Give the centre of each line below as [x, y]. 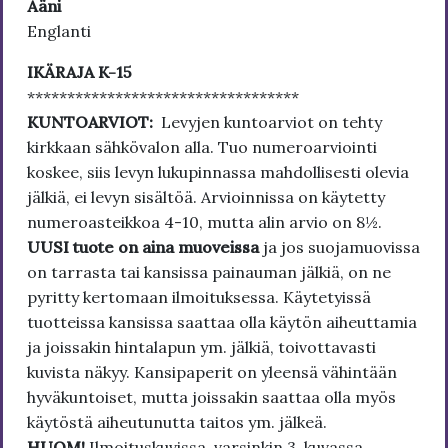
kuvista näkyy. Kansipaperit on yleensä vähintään [212, 372]
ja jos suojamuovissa [341, 247]
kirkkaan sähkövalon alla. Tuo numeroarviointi [202, 147]
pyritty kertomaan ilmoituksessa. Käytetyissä [199, 297]
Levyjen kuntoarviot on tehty [269, 122]
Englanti [59, 31]
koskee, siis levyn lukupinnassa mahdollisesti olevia [218, 172]
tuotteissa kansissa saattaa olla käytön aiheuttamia [222, 322]
